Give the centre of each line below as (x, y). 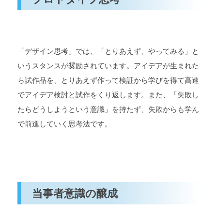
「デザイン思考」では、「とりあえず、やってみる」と (108, 51)
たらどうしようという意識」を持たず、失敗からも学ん (108, 109)
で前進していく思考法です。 (65, 124)
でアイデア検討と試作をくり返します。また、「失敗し (108, 95)
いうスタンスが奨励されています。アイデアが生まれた (108, 66)
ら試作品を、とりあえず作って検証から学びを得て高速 (108, 80)
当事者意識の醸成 (75, 193)
